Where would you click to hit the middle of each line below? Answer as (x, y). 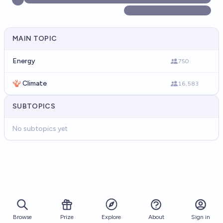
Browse (22, 217)
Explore (111, 217)
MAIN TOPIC (35, 39)
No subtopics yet (40, 129)
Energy (24, 61)
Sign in (201, 217)
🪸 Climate (30, 83)
